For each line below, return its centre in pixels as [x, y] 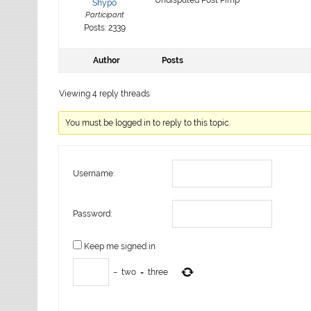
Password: [93, 213]
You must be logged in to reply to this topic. [148, 123]
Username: [94, 173]
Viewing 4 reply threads [105, 93]
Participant [104, 15]
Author [106, 60]
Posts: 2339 [104, 27]
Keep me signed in [120, 246]
